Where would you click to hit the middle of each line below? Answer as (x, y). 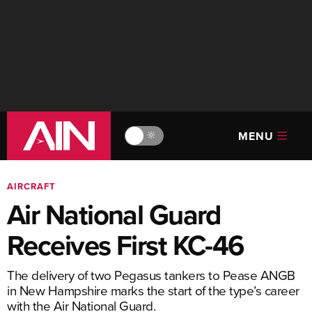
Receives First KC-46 (125, 245)
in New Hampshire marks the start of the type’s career (153, 290)
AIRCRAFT (31, 186)
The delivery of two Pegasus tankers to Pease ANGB (151, 275)
